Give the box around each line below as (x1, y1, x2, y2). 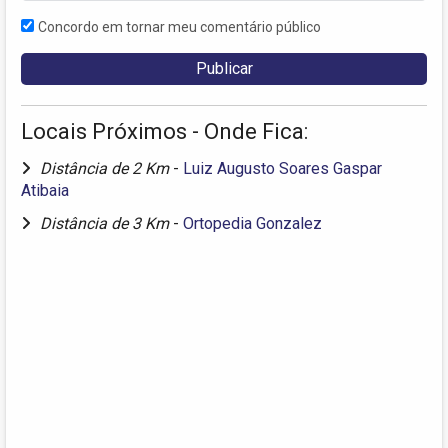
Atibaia (21, 181, 69, 201)
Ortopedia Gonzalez (183, 214, 322, 234)
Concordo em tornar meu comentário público (38, 19, 321, 36)
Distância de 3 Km (40, 214, 173, 234)
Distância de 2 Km (40, 159, 173, 179)
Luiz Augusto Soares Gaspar (183, 159, 382, 179)
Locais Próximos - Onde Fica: (21, 119, 308, 145)
